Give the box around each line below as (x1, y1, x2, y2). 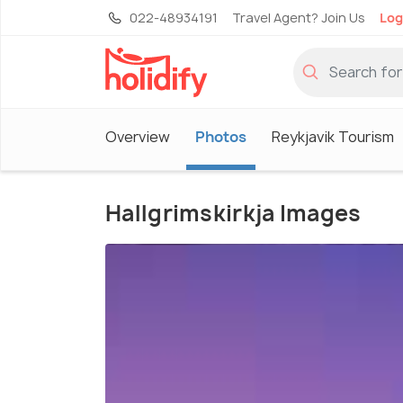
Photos (195, 126, 246, 147)
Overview (105, 126, 170, 147)
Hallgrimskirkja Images (105, 198, 362, 229)
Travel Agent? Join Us (232, 9, 365, 26)
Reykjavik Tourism (272, 126, 394, 147)
